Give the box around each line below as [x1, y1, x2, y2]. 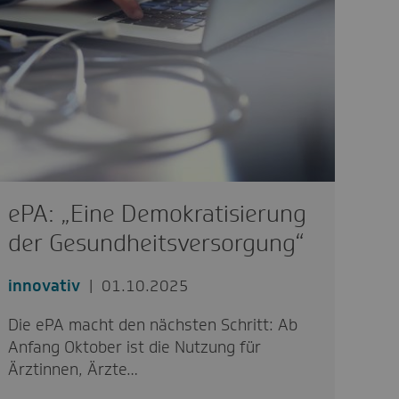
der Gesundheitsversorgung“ [8, 228, 305, 258]
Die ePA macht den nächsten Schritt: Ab [8, 314, 298, 336]
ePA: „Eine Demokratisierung [8, 199, 307, 229]
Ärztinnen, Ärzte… [8, 359, 139, 380]
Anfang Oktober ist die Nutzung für [8, 337, 262, 358]
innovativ [8, 275, 81, 297]
